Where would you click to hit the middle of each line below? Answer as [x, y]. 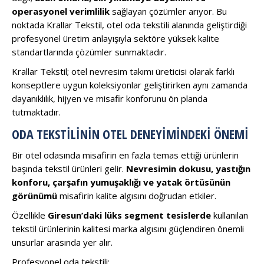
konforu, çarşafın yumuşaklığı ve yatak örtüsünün [121, 182]
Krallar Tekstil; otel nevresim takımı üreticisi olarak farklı [123, 71]
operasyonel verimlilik [61, 11]
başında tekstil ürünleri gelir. [69, 168]
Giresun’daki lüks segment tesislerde [129, 215]
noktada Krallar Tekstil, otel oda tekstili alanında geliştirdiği [129, 24]
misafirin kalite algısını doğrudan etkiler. [137, 195]
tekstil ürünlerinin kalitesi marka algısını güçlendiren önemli [128, 228]
